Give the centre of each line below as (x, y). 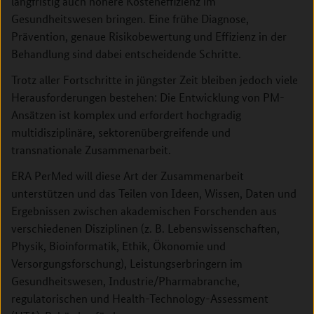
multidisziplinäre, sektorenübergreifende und (121, 132)
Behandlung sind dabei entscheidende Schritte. (126, 54)
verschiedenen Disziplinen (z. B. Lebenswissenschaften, (145, 228)
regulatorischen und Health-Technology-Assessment (140, 298)
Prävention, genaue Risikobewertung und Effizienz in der (149, 36)
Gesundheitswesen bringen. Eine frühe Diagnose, (130, 19)
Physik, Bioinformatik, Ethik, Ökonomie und (118, 246)
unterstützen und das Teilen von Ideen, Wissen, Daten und (154, 193)
